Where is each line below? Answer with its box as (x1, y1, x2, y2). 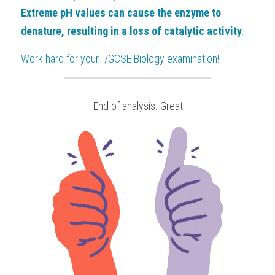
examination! (167, 52, 219, 65)
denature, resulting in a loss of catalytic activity (21, 25, 242, 37)
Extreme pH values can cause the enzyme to (21, 6, 221, 19)
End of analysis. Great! (93, 99, 185, 112)
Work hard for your (21, 52, 99, 65)
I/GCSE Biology (99, 52, 165, 65)
